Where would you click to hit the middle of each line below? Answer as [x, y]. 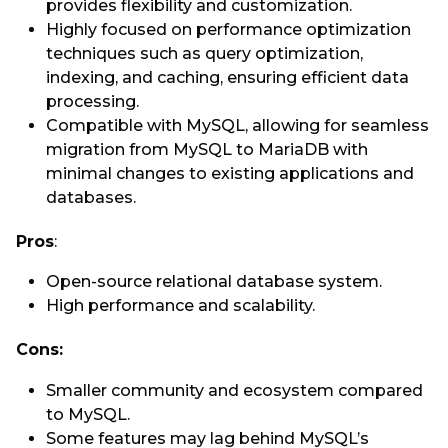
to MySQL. [88, 414]
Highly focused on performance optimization [228, 29]
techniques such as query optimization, [204, 53]
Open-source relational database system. [214, 282]
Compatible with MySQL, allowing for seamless [237, 125]
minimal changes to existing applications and [230, 173]
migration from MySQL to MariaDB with [207, 149]
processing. [92, 101]
